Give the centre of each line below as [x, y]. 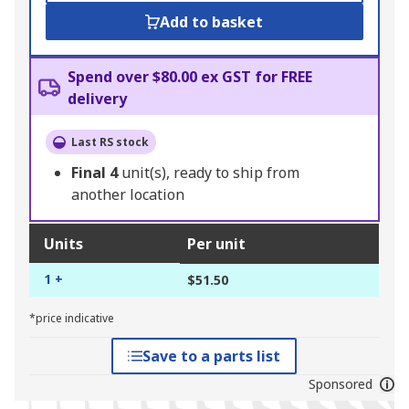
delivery [97, 99]
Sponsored [340, 384]
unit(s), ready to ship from [210, 173]
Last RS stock [110, 142]
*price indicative [72, 319]
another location [128, 195]
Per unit [216, 244]
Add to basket [212, 22]
